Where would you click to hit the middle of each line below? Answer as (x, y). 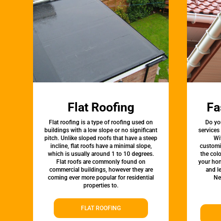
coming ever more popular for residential (101, 178)
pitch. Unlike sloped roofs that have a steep (101, 138)
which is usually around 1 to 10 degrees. (101, 154)
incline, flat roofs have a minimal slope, (101, 146)
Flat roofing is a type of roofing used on (101, 123)
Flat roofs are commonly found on (101, 162)
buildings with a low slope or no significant (101, 130)
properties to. (101, 186)
